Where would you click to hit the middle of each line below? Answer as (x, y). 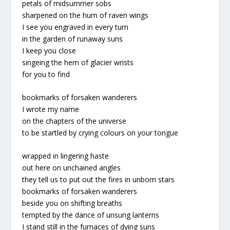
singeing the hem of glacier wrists (78, 62)
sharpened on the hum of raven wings (85, 15)
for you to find (46, 74)
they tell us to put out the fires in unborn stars (98, 180)
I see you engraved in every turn (75, 27)
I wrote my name (50, 109)
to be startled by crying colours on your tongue (100, 133)
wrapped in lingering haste (65, 156)
